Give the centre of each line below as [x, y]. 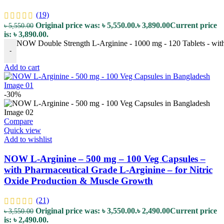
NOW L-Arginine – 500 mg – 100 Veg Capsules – [105, 158]
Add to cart [22, 67]
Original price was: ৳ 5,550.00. [86, 25]
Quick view [22, 130]
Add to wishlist [28, 139]
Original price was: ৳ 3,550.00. [86, 211]
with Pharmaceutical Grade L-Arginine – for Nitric [108, 169]
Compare [18, 121]
